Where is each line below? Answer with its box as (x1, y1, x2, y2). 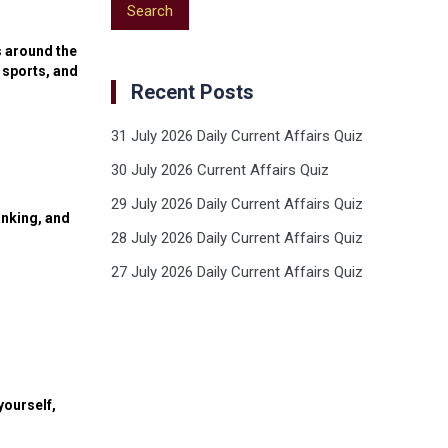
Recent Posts (131, 80, 254, 104)
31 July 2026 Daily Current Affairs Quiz (111, 127, 363, 145)
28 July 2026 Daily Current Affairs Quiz (111, 229, 363, 247)
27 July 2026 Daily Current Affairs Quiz (111, 263, 363, 281)
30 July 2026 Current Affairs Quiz (111, 161, 329, 179)
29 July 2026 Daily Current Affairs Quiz (111, 195, 363, 213)
